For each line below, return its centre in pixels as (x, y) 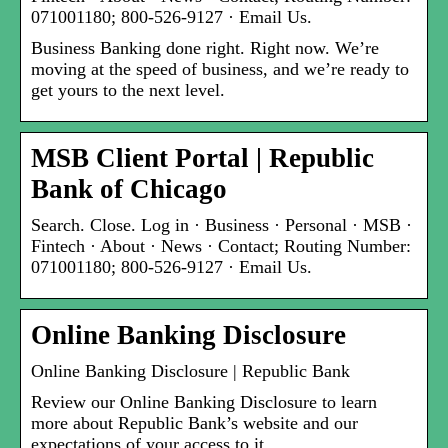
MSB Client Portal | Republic (202, 158)
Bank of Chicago (129, 189)
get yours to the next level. (128, 90)
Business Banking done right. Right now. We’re (205, 48)
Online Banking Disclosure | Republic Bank (190, 371)
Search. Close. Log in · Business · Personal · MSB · (221, 225)
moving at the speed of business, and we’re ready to (220, 69)
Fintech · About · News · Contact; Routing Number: (221, 246)
